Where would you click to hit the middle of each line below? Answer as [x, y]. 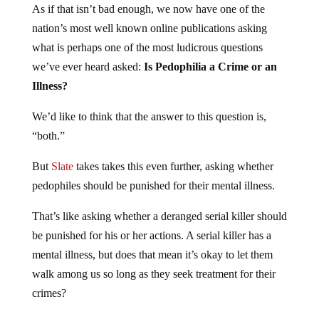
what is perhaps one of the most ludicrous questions [147, 36]
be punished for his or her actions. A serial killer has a [151, 224]
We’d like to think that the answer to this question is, [149, 105]
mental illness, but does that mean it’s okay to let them [152, 243]
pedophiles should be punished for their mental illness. [153, 174]
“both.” [48, 124]
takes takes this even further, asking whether [173, 155]
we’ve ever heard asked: [88, 55]
